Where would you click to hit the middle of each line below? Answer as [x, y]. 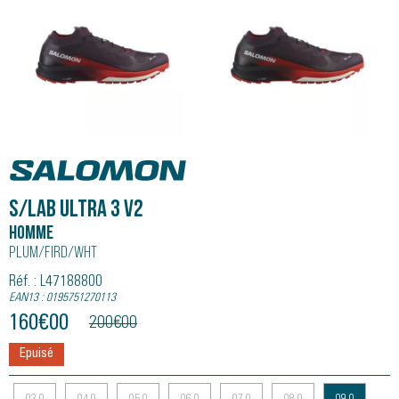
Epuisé [37, 354]
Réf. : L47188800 [56, 282]
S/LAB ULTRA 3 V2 [76, 211]
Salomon [44, 162]
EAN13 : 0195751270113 [62, 298]
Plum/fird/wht [53, 253]
